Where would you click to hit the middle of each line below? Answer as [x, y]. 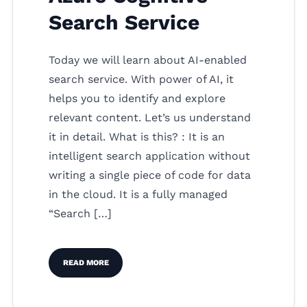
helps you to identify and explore [137, 98]
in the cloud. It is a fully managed [138, 194]
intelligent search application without [149, 156]
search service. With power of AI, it [141, 79]
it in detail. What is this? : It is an [137, 136]
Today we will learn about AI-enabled [148, 60]
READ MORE [86, 262]
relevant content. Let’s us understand [150, 117]
